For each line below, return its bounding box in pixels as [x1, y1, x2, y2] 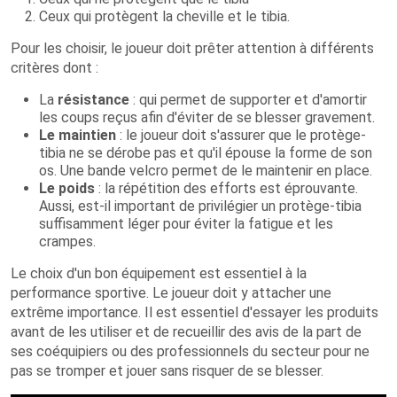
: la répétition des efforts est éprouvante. [95, 180, 358, 197]
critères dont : [11, 59, 98, 76]
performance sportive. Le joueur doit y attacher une [11, 284, 331, 301]
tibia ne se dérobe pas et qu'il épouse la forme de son [39, 144, 372, 161]
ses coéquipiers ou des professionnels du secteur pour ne [11, 343, 370, 360]
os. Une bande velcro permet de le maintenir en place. [39, 162, 372, 179]
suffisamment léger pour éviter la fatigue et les [39, 215, 333, 232]
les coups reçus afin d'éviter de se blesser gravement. [39, 109, 375, 126]
